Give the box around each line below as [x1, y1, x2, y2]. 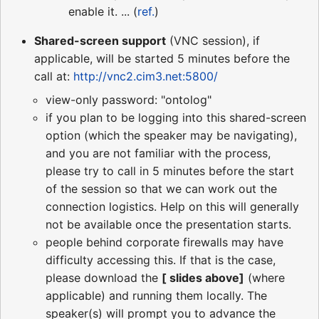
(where [244, 270, 285, 285]
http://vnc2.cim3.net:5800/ [73, 68, 218, 83]
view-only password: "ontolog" [46, 92, 211, 107]
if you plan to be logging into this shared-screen [46, 110, 306, 125]
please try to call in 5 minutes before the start [46, 163, 294, 178]
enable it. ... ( [68, 4, 137, 19]
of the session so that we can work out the [46, 181, 277, 196]
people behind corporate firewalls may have [46, 234, 283, 249]
